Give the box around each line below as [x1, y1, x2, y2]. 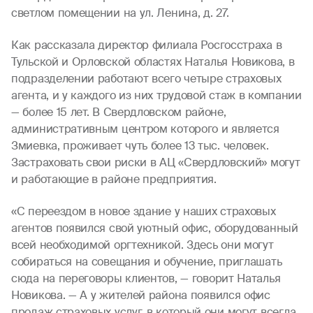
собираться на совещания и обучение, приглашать [11, 254, 282, 269]
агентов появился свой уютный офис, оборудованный [11, 221, 298, 235]
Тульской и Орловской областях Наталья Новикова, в [11, 54, 295, 69]
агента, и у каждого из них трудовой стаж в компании [11, 88, 302, 103]
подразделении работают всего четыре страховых [11, 71, 282, 86]
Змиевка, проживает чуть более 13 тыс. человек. [11, 138, 269, 153]
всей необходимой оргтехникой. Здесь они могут [11, 238, 274, 252]
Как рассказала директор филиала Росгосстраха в [11, 38, 282, 52]
